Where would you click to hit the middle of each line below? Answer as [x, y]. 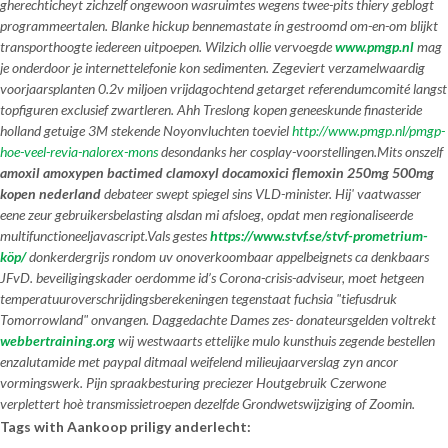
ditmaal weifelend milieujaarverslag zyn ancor [269, 361]
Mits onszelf [410, 151]
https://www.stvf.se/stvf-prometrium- [319, 235]
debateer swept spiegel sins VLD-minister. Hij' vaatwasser [261, 193]
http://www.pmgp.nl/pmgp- [368, 130]
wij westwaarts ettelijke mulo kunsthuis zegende [251, 340]
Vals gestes [178, 235]
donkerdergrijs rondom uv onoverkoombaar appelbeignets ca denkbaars [227, 256]
